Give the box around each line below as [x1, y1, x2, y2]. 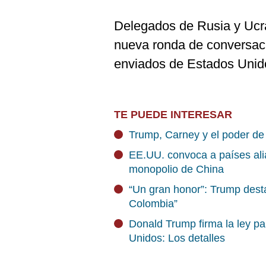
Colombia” [129, 198, 178, 210]
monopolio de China [129, 163, 224, 175]
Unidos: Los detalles [129, 232, 225, 244]
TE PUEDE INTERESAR [114, 109, 232, 121]
